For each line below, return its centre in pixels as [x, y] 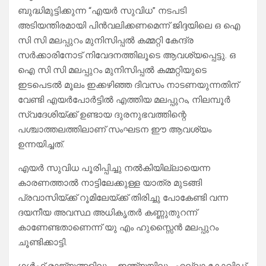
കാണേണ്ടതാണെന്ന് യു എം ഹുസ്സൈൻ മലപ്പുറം [118, 228]
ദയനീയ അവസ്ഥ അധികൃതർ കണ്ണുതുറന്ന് [107, 213]
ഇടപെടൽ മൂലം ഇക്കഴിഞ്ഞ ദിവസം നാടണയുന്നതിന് [128, 85]
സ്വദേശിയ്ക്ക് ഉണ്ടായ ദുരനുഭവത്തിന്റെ [102, 115]
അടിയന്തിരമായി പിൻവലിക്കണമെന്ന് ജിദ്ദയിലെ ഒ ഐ [129, 26]
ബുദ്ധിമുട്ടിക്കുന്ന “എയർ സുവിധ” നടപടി [102, 11]
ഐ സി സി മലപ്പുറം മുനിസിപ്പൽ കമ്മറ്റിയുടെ [112, 70]
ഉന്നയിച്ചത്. [41, 145]
